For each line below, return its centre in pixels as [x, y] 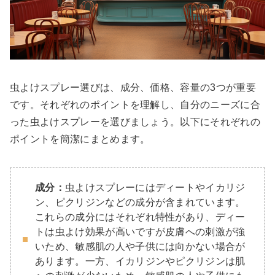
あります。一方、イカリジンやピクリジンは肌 [140, 261]
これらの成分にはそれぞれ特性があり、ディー [140, 217]
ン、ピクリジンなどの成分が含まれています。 [140, 203]
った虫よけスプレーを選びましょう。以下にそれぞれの [135, 122]
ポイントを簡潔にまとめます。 [80, 139]
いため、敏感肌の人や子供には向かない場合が [140, 247]
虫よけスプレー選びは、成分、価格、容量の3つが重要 [133, 88]
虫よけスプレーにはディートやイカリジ [155, 188]
